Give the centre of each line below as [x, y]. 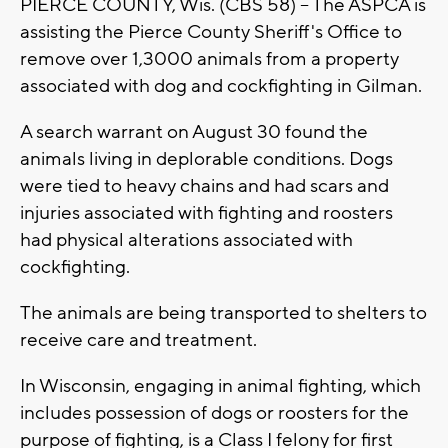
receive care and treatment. [138, 340]
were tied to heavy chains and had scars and [204, 186]
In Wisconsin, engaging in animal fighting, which [220, 386]
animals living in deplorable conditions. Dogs [206, 159]
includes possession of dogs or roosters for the [214, 413]
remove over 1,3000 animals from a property [209, 59]
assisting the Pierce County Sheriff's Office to [211, 32]
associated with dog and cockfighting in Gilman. [221, 86]
